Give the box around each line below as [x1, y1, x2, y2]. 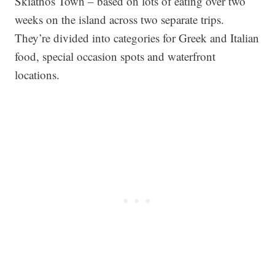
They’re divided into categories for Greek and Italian [15, 30, 259, 45]
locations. [15, 67, 60, 82]
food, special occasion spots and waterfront [15, 48, 215, 64]
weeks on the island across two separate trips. [15, 12, 224, 27]
